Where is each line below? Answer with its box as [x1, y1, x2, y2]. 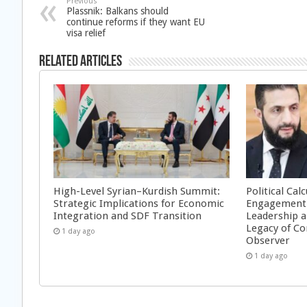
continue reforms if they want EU [66, 16, 205, 27]
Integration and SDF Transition [53, 209, 201, 222]
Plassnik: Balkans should [66, 5, 169, 16]
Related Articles [39, 54, 122, 70]
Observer [246, 234, 291, 247]
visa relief [66, 27, 106, 38]
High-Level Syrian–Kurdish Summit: [53, 184, 220, 197]
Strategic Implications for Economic [53, 197, 224, 210]
